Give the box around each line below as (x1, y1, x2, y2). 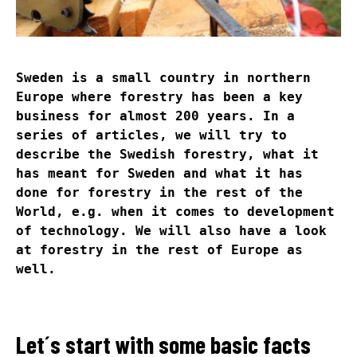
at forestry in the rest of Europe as (16, 241, 303, 257)
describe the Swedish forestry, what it (16, 146, 319, 162)
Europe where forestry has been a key (16, 88, 303, 104)
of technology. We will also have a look (16, 222, 327, 238)
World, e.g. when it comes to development (16, 203, 335, 219)
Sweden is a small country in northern (16, 69, 311, 85)
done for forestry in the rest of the (16, 184, 303, 200)
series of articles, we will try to (16, 127, 287, 143)
